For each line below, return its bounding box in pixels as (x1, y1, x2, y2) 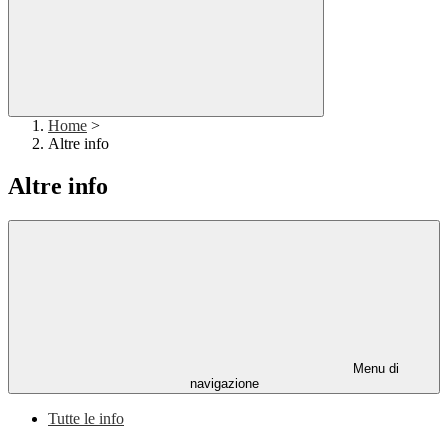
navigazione (189, 376, 259, 392)
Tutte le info (48, 410, 124, 428)
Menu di (349, 361, 399, 377)
